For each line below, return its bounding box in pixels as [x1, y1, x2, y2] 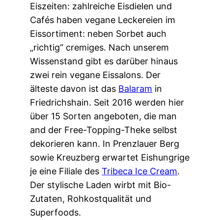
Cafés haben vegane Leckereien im [30, 15, 176, 26]
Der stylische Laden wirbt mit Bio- [30, 180, 171, 191]
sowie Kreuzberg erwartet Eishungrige [30, 152, 190, 163]
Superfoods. [30, 207, 82, 218]
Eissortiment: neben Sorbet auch [30, 28, 167, 39]
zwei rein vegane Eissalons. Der [30, 70, 161, 81]
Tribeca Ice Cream [102, 166, 178, 177]
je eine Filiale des [30, 166, 102, 177]
